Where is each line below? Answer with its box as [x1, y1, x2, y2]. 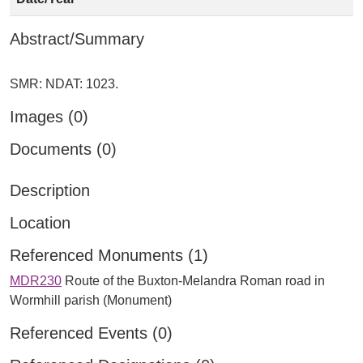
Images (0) [10, 108, 88, 126]
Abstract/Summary [10, 30, 144, 48]
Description [10, 181, 90, 199]
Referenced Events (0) [10, 324, 173, 342]
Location [10, 214, 70, 232]
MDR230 [10, 274, 62, 288]
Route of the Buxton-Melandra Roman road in [65, 274, 325, 288]
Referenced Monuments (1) [10, 246, 208, 264]
